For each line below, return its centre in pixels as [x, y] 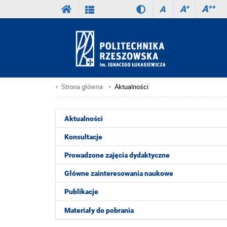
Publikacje [81, 192]
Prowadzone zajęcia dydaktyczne [117, 155]
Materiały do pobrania [99, 210]
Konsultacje [83, 137]
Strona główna [82, 87]
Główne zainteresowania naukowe [119, 173]
